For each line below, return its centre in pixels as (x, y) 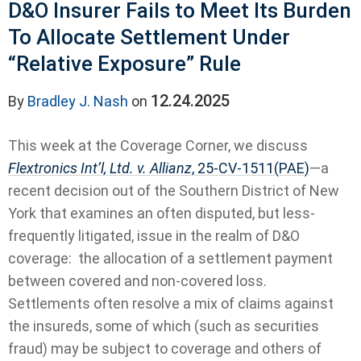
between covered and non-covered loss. (139, 281)
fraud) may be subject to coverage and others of (165, 349)
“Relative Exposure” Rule (124, 64)
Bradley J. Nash (78, 102)
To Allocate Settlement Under (149, 37)
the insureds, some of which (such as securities (164, 326)
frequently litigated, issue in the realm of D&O (154, 236)
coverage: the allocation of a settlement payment (170, 259)
